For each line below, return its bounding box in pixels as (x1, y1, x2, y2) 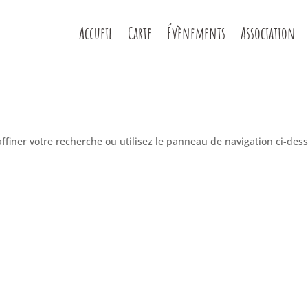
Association (240, 23, 296, 43)
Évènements (166, 23, 225, 43)
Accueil (78, 23, 113, 43)
